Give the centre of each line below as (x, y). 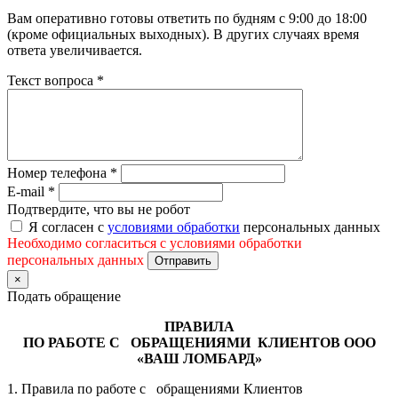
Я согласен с (68, 227)
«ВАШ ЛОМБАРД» (199, 358)
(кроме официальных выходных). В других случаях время (183, 34)
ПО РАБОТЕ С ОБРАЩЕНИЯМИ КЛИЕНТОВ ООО (199, 342)
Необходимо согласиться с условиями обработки (155, 243)
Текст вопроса (52, 80)
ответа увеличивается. (75, 50)
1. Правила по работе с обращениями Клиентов (157, 388)
